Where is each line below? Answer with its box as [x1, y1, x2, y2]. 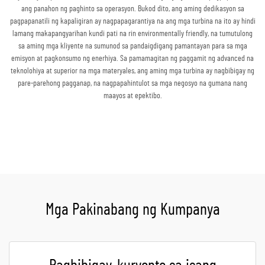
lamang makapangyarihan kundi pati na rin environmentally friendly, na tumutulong [12, 30, 253, 38]
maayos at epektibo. [103, 92, 162, 101]
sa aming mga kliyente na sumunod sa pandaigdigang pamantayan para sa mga [18, 42, 247, 51]
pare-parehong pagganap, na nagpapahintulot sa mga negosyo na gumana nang [18, 79, 247, 88]
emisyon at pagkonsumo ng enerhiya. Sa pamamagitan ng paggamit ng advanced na [11, 54, 254, 63]
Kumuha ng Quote [107, 134, 158, 143]
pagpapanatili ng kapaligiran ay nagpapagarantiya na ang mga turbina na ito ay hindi [9, 17, 256, 26]
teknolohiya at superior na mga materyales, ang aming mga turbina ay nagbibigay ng [11, 67, 254, 76]
